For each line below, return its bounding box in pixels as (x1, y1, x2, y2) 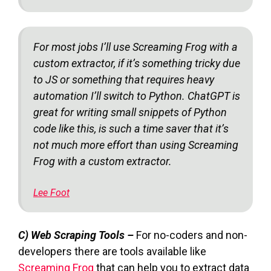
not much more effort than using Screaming (33, 138, 238, 151)
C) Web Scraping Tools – (18, 228, 136, 241)
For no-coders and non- (136, 228, 247, 241)
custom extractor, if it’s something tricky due (33, 56, 240, 70)
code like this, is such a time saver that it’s (33, 122, 229, 135)
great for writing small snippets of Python (33, 105, 227, 119)
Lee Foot (33, 186, 70, 198)
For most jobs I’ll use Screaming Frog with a (33, 40, 238, 53)
